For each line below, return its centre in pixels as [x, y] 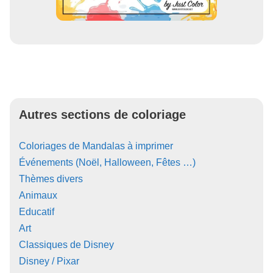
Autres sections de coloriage [102, 114]
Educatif [37, 211]
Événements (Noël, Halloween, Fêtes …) [107, 162]
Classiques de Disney [66, 244]
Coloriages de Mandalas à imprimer [96, 146]
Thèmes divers [51, 179]
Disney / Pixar [49, 261]
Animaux [38, 195]
